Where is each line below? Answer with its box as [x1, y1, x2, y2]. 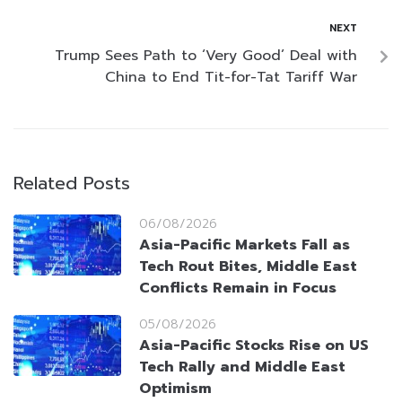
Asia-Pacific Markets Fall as [139, 234, 350, 257]
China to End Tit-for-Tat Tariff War [105, 66, 357, 89]
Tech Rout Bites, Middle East [139, 256, 357, 278]
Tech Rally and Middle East [139, 356, 345, 379]
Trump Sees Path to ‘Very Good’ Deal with [55, 45, 357, 67]
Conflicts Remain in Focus [139, 277, 336, 300]
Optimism [139, 378, 212, 400]
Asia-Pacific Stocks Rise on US [139, 335, 369, 357]
